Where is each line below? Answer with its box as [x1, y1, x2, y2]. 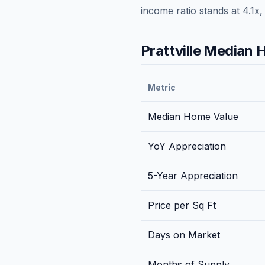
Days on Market [148, 228, 220, 241]
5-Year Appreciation [148, 169, 238, 182]
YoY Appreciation [148, 140, 226, 152]
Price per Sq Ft [148, 199, 216, 211]
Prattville [141, 41, 201, 59]
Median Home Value [148, 110, 238, 122]
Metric [148, 82, 175, 92]
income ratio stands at [141, 4, 243, 17]
